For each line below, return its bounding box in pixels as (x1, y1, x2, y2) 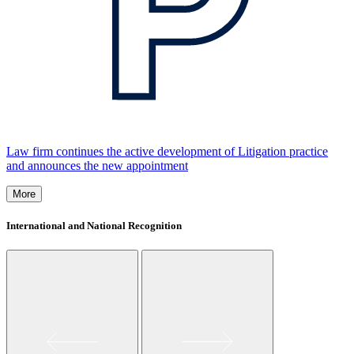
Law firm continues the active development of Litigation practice (6, 144, 328, 158)
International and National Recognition (6, 220, 182, 232)
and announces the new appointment (6, 158, 188, 172)
